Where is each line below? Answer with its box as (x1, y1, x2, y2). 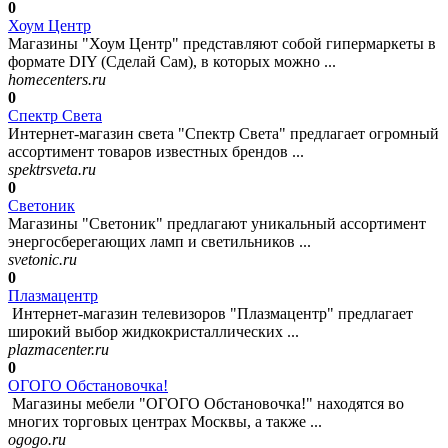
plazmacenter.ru (8, 341, 109, 359)
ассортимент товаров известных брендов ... (8, 143, 304, 161)
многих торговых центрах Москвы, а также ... (8, 413, 322, 431)
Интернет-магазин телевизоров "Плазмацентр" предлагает (8, 305, 413, 323)
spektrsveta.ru (8, 161, 96, 179)
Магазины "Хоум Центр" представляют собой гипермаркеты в (8, 35, 436, 53)
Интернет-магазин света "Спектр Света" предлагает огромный (8, 125, 439, 143)
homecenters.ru (8, 71, 106, 89)
